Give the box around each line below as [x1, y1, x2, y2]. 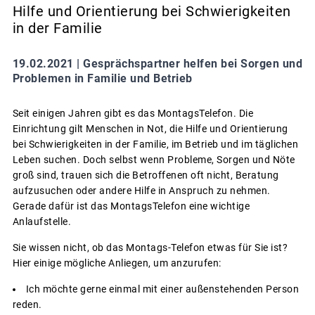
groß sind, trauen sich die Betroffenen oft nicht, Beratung [12, 169, 279, 181]
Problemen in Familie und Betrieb [12, 71, 193, 85]
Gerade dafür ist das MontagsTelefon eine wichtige [12, 200, 250, 212]
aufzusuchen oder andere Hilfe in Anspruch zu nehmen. [12, 184, 271, 196]
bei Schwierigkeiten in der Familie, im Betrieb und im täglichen [12, 138, 298, 150]
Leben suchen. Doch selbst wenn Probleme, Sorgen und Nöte [12, 153, 295, 165]
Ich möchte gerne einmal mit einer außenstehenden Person [25, 283, 299, 295]
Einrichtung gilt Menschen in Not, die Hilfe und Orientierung [12, 122, 288, 134]
